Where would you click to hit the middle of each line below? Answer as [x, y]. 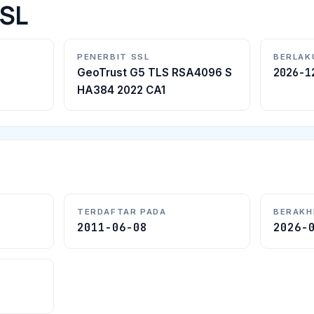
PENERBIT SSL [114, 57]
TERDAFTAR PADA [122, 212]
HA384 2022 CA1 [121, 90]
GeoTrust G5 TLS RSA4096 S [155, 73]
